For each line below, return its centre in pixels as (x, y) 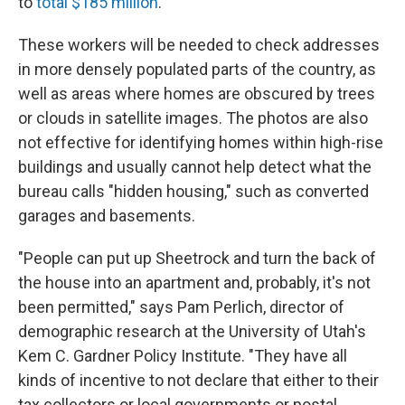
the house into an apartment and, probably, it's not (194, 283)
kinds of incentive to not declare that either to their (198, 381)
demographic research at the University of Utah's (192, 332)
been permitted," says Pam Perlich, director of (181, 307)
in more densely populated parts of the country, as (197, 70)
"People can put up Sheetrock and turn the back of (197, 259)
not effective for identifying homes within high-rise (201, 143)
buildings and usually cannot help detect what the (195, 167)
